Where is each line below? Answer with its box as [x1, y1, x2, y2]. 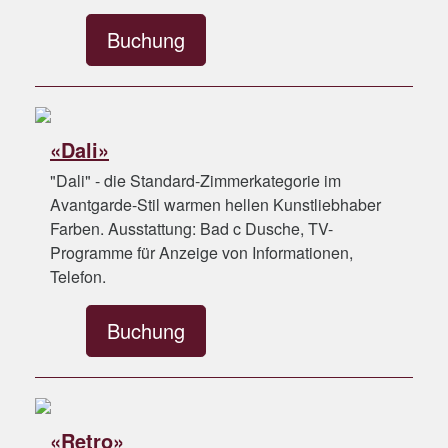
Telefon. [50, 265, 106, 288]
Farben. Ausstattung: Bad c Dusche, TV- [50, 217, 333, 240]
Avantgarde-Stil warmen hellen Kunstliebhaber [50, 193, 381, 216]
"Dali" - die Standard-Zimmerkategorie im [50, 169, 341, 192]
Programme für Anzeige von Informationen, [50, 241, 353, 264]
